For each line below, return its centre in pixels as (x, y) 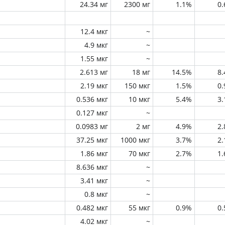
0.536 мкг (92, 99)
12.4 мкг (94, 31)
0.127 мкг (92, 113)
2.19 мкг (94, 86)
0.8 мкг (96, 194)
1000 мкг (135, 140)
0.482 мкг (92, 208)
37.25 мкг (92, 140)
